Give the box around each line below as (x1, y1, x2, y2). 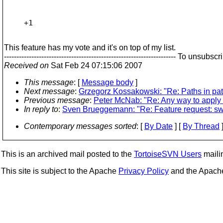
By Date (144, 122, 173, 130)
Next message (24, 87, 75, 96)
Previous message (24, 96, 90, 105)
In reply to (24, 105, 58, 113)
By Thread (183, 122, 220, 130)
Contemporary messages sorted (24, 122, 136, 130)
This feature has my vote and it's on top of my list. (4, 43, 176, 52)
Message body (82, 78, 133, 87)
